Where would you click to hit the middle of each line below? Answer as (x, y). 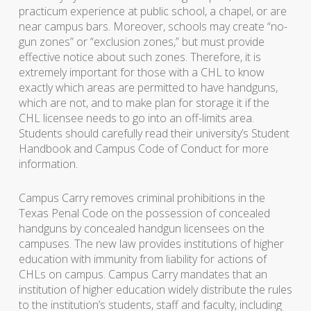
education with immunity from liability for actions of (142, 259)
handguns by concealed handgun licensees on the (141, 228)
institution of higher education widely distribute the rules (155, 289)
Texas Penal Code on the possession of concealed (144, 213)
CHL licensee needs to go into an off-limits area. (136, 118)
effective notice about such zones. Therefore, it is (140, 57)
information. (48, 164)
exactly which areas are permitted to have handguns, (148, 87)
